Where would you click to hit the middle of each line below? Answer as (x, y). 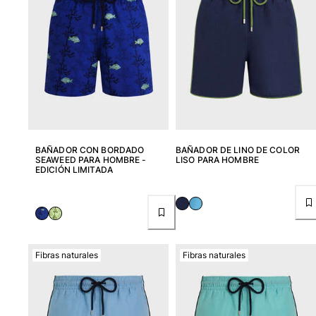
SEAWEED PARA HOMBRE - (91, 160)
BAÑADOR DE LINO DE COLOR (238, 150)
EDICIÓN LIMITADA (74, 170)
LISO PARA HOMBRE (217, 160)
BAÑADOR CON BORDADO (90, 150)
